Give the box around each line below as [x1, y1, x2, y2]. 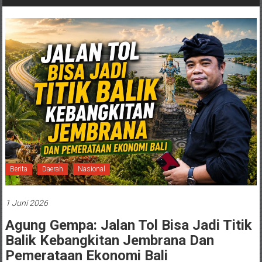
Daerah [42, 165, 63, 174]
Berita [9, 165, 27, 174]
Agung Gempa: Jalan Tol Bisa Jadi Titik [5, 217, 252, 234]
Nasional [77, 165, 105, 174]
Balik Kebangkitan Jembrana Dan [5, 232, 214, 249]
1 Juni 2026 [5, 198, 48, 208]
